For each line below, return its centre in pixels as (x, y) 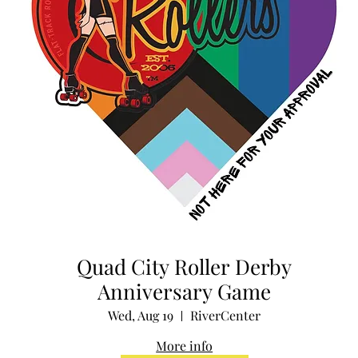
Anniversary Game (185, 292)
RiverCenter (226, 316)
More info (185, 346)
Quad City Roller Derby (185, 267)
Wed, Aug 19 (141, 316)
